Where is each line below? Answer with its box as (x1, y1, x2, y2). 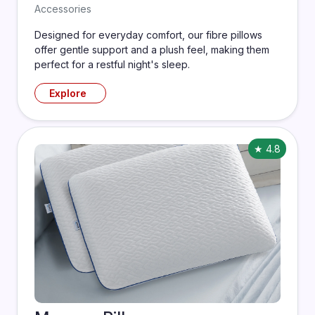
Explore (49, 87, 86, 99)
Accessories (34, 3, 91, 15)
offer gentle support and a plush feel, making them (34, 44, 269, 56)
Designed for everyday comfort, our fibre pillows (34, 29, 262, 41)
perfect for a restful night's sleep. (34, 58, 190, 70)
